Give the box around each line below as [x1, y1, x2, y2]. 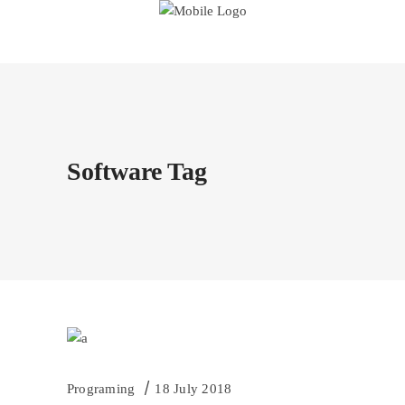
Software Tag [67, 157, 207, 185]
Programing [67, 381, 136, 396]
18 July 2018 [155, 381, 232, 396]
